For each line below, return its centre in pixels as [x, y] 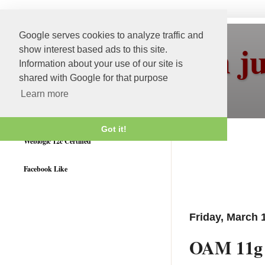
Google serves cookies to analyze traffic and [111, 35]
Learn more [45, 94]
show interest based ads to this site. [93, 49]
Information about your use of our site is [101, 64]
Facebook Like [46, 169]
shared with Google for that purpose [93, 78]
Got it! [114, 129]
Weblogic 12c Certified [57, 141]
